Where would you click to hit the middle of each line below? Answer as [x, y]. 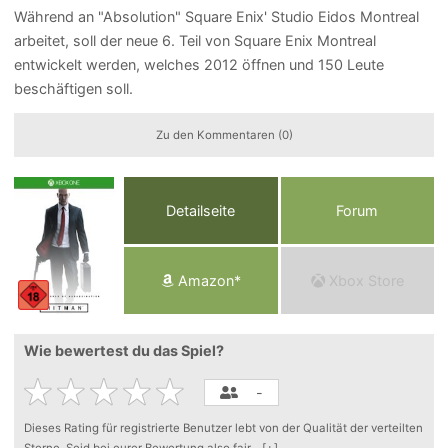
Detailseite [201, 210]
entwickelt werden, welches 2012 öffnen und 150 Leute [199, 65]
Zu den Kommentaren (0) [224, 134]
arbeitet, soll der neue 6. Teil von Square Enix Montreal [195, 41]
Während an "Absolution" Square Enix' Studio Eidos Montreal [217, 17]
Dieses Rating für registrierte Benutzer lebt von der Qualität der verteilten [224, 427]
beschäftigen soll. [74, 89]
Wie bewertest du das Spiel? [124, 350]
